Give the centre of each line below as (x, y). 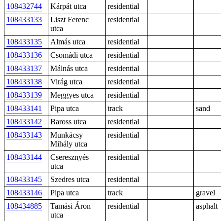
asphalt (207, 206)
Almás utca (68, 42)
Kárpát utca (68, 6)
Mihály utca (69, 144)
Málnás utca (69, 68)
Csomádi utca (72, 55)
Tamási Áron (71, 206)
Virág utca (66, 82)
